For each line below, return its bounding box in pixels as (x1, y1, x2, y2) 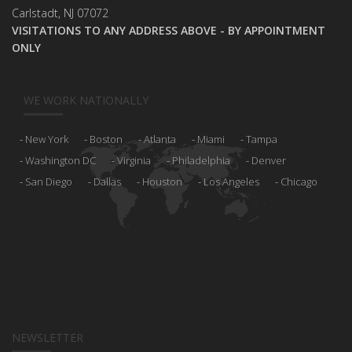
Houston (142, 174, 182, 189)
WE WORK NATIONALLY (24, 93, 148, 108)
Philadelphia (172, 153, 230, 168)
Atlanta (144, 132, 176, 147)
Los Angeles (203, 174, 259, 189)
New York (25, 132, 68, 147)
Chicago (280, 174, 317, 189)
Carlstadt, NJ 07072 (12, 5, 108, 21)
